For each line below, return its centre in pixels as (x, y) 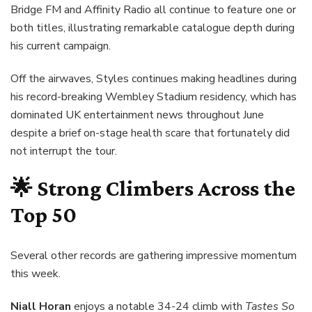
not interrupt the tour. (64, 151)
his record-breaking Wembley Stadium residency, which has (154, 97)
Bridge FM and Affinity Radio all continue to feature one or (153, 10)
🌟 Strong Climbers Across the (153, 188)
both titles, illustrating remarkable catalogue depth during (153, 28)
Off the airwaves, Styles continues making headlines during (154, 79)
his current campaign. (61, 46)
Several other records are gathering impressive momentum (154, 255)
